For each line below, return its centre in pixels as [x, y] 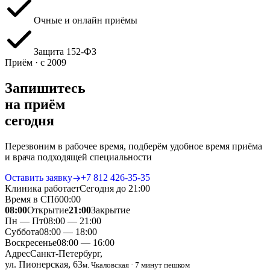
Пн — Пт [24, 221]
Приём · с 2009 [36, 62]
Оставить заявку [39, 177]
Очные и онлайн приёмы [86, 20]
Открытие [48, 210]
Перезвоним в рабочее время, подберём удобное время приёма [133, 146]
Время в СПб [32, 199]
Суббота [22, 231]
